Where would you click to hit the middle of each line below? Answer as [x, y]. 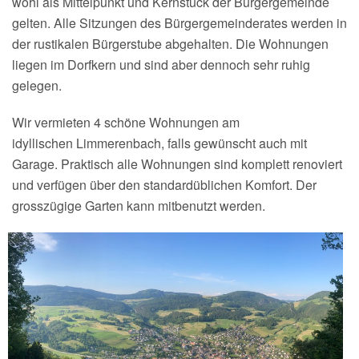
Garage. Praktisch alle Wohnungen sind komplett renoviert [177, 164]
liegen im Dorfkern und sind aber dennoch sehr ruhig [161, 65]
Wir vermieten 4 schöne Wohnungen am [126, 123]
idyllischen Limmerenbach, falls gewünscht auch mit [159, 143]
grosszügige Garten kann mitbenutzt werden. [139, 206]
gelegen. [37, 86]
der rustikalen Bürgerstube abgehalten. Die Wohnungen [170, 44]
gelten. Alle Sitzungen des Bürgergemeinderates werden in [179, 23]
